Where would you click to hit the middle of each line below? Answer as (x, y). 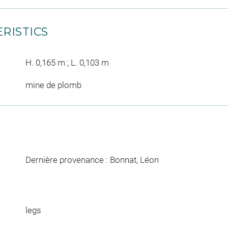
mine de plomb (53, 85)
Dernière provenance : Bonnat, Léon (92, 160)
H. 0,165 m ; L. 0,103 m (67, 63)
